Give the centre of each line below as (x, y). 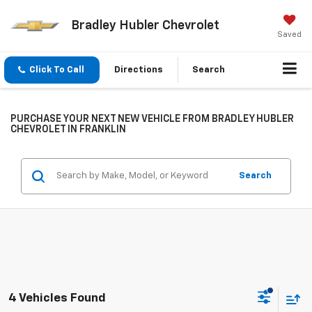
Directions (139, 70)
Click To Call (57, 70)
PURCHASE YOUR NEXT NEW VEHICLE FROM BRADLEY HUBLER (152, 119)
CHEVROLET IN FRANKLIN (68, 130)
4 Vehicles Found (57, 298)
